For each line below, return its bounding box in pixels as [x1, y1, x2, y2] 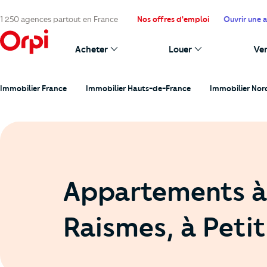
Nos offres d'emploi [137, 14, 209, 24]
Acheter [75, 44, 108, 55]
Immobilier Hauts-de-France [86, 83, 191, 93]
